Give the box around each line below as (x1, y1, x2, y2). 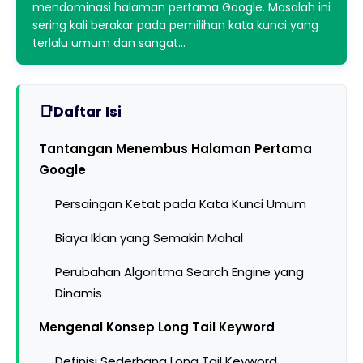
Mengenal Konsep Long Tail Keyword (39, 318, 275, 335)
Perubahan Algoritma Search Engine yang (55, 263, 304, 280)
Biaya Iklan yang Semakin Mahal (55, 229, 243, 246)
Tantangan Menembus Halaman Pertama (39, 140, 312, 157)
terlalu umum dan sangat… (32, 35, 186, 51)
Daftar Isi (53, 102, 122, 122)
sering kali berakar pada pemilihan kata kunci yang (32, 17, 318, 33)
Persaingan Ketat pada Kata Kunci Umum (55, 195, 306, 212)
